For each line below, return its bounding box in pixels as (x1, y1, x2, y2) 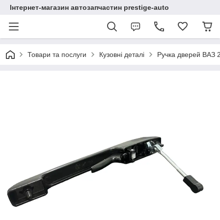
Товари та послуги (27, 51, 86, 58)
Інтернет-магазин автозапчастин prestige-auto (10, 3, 169, 11)
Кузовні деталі (99, 51, 144, 58)
